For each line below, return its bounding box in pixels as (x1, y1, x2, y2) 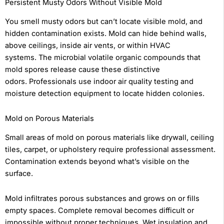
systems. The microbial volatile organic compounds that (5, 53, 200, 62)
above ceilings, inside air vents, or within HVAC (5, 41, 170, 50)
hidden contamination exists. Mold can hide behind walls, (5, 29, 206, 38)
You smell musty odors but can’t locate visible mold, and (5, 17, 202, 26)
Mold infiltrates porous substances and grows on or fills (5, 193, 199, 203)
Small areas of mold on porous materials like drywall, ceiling (5, 133, 214, 142)
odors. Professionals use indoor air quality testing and (5, 77, 193, 86)
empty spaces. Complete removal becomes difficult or (5, 205, 194, 215)
